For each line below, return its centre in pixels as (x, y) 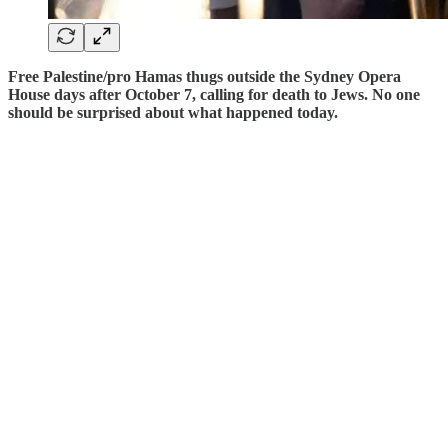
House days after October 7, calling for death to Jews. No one (214, 94)
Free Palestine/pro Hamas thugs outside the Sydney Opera (204, 76)
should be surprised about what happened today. (173, 112)
